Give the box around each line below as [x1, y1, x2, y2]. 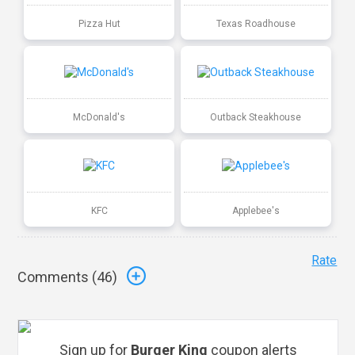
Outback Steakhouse [210, 111, 302, 123]
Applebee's [231, 204, 280, 216]
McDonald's [73, 111, 126, 123]
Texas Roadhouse [216, 17, 296, 29]
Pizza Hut [78, 17, 120, 29]
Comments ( [17, 269, 97, 286]
